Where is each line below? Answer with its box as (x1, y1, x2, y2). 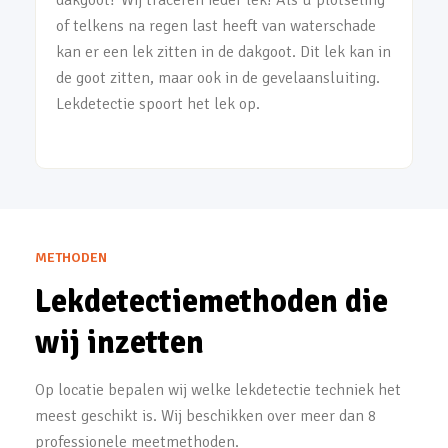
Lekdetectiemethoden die (35, 282, 388, 321)
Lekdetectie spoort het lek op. (56, 94, 260, 114)
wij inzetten (35, 323, 204, 362)
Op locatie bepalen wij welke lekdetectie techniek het (35, 380, 401, 400)
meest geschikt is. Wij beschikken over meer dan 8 (35, 406, 377, 426)
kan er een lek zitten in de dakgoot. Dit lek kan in (56, 42, 391, 62)
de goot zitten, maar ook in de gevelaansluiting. (56, 68, 380, 88)
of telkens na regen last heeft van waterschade (56, 16, 376, 36)
